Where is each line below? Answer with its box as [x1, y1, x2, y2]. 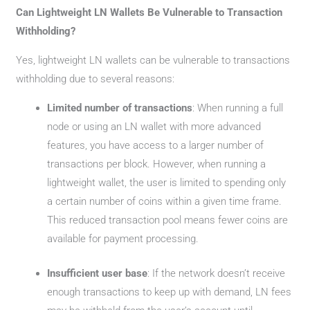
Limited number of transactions [47, 102, 193, 114]
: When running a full [192, 102, 284, 114]
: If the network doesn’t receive [147, 266, 286, 280]
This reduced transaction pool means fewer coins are [47, 214, 289, 226]
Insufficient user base [47, 266, 148, 280]
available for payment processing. [47, 232, 199, 245]
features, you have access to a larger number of [47, 139, 264, 152]
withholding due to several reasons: [16, 73, 175, 85]
